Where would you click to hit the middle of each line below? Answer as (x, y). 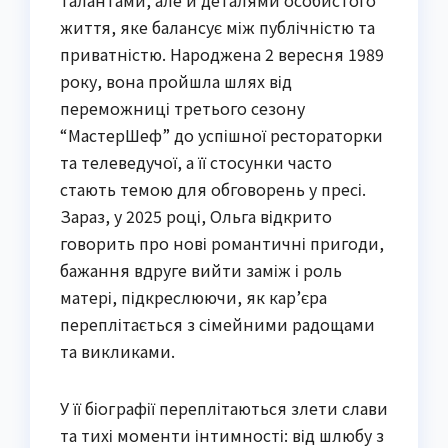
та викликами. (117, 351)
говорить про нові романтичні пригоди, (222, 243)
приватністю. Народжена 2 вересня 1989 (222, 54)
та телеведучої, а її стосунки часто (196, 162)
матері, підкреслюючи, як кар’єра (193, 297)
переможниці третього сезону (182, 108)
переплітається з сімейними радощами (217, 324)
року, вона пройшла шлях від (176, 81)
